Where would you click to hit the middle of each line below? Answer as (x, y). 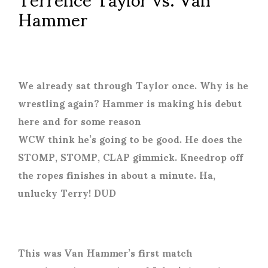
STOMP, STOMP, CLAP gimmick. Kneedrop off (130, 157)
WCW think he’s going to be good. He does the (130, 139)
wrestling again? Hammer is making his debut (130, 103)
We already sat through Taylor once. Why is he (133, 85)
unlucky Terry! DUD (67, 193)
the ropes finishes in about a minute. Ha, (117, 175)
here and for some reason (80, 121)
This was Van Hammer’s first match (105, 252)
